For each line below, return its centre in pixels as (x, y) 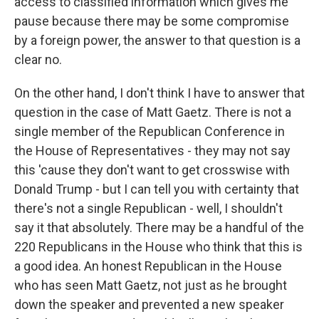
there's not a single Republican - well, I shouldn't (148, 208)
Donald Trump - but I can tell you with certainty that (157, 189)
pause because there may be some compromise (152, 21)
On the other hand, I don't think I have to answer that (159, 93)
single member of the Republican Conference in (150, 131)
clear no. (38, 59)
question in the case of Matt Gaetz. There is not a (153, 112)
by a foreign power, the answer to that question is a (157, 40)
